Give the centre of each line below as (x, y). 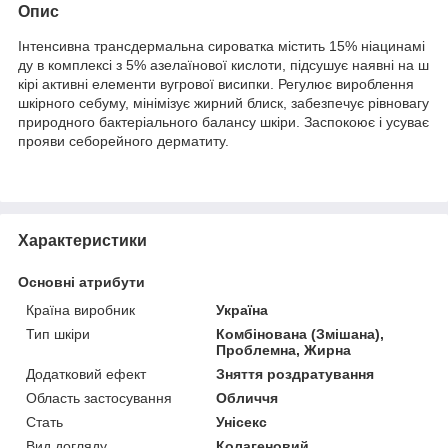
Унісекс (242, 421)
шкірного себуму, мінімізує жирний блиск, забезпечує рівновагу (223, 102)
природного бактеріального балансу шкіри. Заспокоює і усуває (223, 121)
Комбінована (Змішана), (300, 333)
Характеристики (82, 240)
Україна (242, 309)
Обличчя (247, 397)
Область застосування (99, 397)
